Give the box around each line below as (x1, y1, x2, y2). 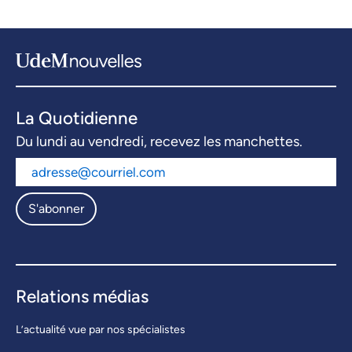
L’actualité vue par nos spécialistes (16, 323, 185, 337)
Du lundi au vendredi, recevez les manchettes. (16, 133, 302, 151)
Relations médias (16, 286, 148, 308)
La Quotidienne (16, 108, 137, 130)
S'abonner (28, 201, 84, 217)
